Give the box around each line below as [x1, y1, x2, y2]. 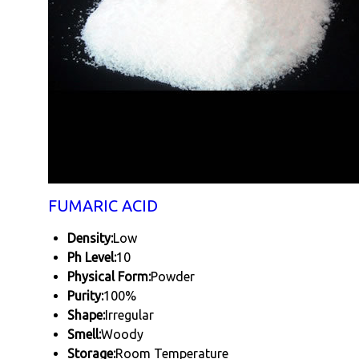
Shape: [67, 308, 105, 322]
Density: [67, 231, 113, 245]
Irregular [105, 308, 154, 322]
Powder [151, 269, 195, 284]
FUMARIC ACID [48, 196, 158, 215]
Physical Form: [67, 269, 151, 284]
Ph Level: [67, 250, 116, 264]
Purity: [67, 288, 103, 303]
